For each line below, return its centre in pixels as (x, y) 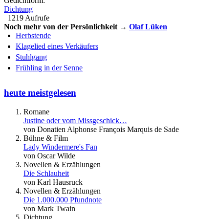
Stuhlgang (31, 57)
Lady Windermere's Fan (60, 147)
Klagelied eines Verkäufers (57, 46)
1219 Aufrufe (29, 18)
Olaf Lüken (148, 27)
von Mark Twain (49, 208)
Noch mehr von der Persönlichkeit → (66, 27)
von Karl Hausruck (53, 182)
